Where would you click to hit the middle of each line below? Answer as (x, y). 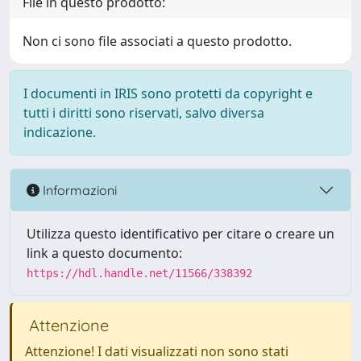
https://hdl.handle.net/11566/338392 (139, 273)
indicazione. (60, 132)
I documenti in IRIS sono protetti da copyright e (168, 93)
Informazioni (78, 190)
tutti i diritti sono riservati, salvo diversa (144, 113)
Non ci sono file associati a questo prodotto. (157, 41)
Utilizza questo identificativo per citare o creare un (180, 234)
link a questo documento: (104, 253)
